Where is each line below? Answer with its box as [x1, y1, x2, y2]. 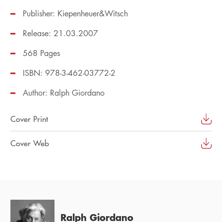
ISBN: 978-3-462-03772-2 [22, 68, 115, 78]
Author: [22, 88, 50, 98]
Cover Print [10, 114, 48, 124]
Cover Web [10, 138, 49, 148]
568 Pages [22, 48, 60, 58]
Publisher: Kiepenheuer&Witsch [22, 8, 128, 19]
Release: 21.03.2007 [22, 28, 98, 39]
